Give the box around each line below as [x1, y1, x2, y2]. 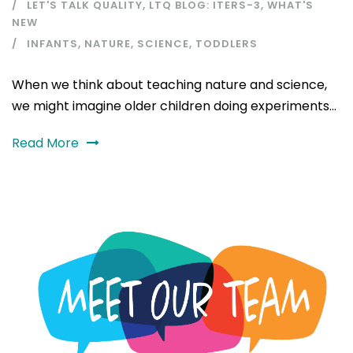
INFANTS [27, 35, 78, 51]
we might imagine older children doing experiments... [12, 96, 336, 115]
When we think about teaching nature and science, [12, 75, 327, 94]
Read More [12, 133, 79, 152]
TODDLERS [195, 35, 258, 51]
